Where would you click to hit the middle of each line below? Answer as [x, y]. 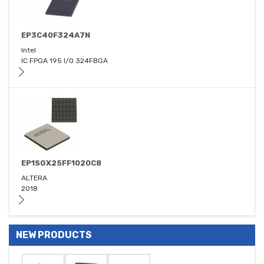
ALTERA [34, 178]
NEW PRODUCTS [54, 235]
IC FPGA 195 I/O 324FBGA [65, 61]
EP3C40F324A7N [56, 35]
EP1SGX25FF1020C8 [61, 163]
